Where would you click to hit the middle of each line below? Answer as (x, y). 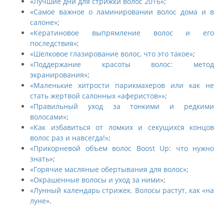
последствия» (53, 43)
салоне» (44, 22)
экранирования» (59, 75)
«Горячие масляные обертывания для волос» (108, 169)
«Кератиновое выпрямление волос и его (122, 33)
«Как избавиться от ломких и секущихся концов (122, 127)
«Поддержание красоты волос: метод (122, 64)
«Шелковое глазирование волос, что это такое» (111, 54)
